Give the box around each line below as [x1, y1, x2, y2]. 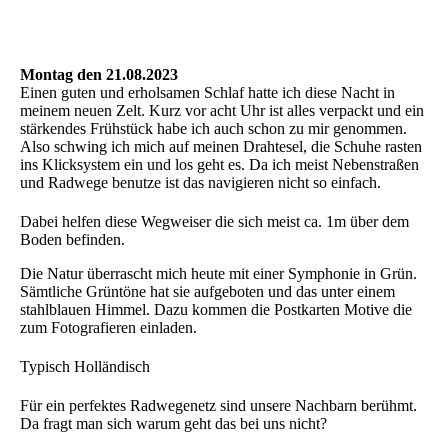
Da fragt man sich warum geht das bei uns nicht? [20, 414, 327, 432]
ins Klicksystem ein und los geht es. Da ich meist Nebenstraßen [20, 155, 419, 173]
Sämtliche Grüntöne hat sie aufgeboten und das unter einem [20, 282, 395, 300]
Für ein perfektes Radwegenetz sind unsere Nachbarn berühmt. [20, 396, 417, 414]
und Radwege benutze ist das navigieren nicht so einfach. [20, 173, 381, 191]
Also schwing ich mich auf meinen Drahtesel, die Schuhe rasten [20, 137, 422, 155]
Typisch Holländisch [20, 357, 150, 375]
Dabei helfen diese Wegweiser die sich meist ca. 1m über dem [20, 212, 409, 230]
